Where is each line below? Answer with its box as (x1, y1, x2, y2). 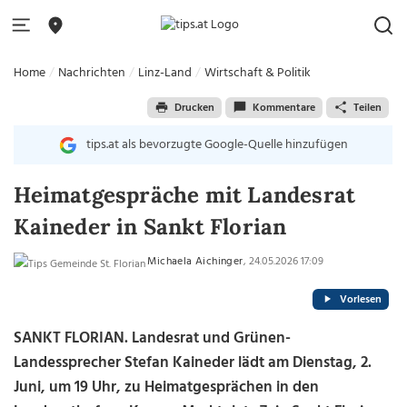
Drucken (174, 98, 214, 117)
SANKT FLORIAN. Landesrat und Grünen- (14, 326, 292, 351)
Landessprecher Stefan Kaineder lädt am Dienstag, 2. (14, 351, 372, 375)
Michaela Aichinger (147, 253, 243, 271)
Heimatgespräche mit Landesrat (14, 181, 356, 209)
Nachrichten (58, 63, 126, 84)
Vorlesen (339, 290, 382, 309)
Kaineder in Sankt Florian (14, 213, 287, 241)
